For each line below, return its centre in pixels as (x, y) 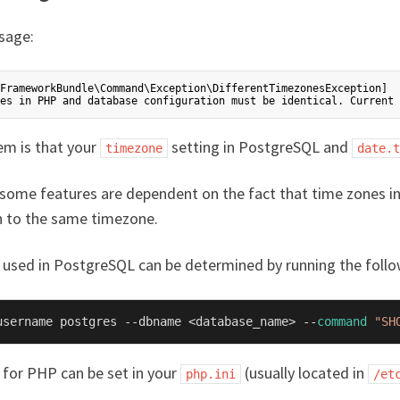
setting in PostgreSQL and (260, 147)
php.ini (211, 375)
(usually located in (304, 373)
